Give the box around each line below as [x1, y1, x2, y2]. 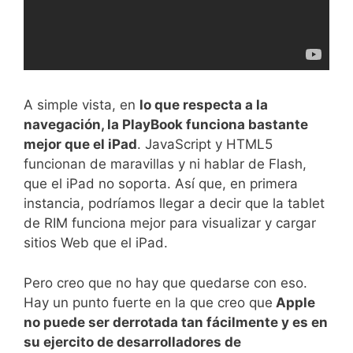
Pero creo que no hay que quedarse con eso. [24, 274, 307, 291]
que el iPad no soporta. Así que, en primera [24, 176, 298, 192]
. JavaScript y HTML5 [137, 136, 273, 153]
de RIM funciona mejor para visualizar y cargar [24, 215, 316, 232]
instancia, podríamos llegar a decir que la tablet [24, 195, 325, 212]
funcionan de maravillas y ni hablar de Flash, [24, 156, 307, 173]
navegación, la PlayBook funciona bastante [24, 117, 308, 133]
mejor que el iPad [24, 136, 137, 153]
